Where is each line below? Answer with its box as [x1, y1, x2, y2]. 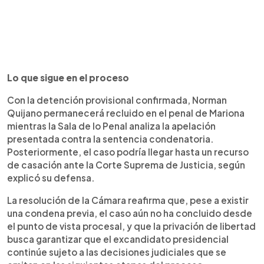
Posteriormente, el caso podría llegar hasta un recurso [7, 146, 249, 157]
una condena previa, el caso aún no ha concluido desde [7, 207, 252, 219]
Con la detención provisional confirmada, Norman [7, 94, 227, 105]
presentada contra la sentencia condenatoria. [7, 133, 214, 144]
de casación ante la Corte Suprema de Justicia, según [7, 159, 245, 170]
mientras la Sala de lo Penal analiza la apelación [7, 120, 216, 131]
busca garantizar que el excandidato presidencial [7, 233, 229, 245]
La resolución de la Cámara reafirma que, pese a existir [7, 194, 249, 206]
